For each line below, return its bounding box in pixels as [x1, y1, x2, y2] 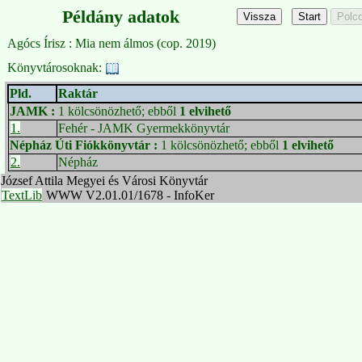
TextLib [2, 188, 42, 202]
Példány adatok [61, 6, 179, 27]
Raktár [58, 86, 98, 100]
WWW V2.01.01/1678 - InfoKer [43, 188, 214, 202]
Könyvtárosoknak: [7, 61, 105, 74]
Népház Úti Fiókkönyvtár [10, 138, 154, 152]
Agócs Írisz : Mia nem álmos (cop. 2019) [7, 36, 216, 50]
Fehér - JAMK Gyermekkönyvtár [58, 121, 229, 135]
